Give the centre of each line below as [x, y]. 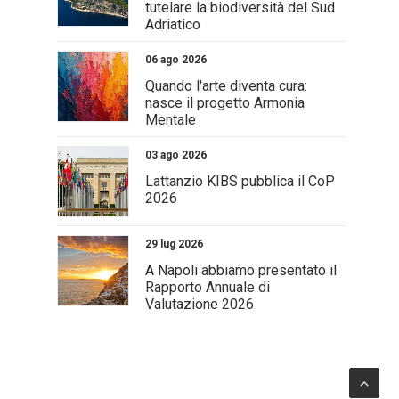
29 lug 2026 [174, 244]
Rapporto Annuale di [207, 287]
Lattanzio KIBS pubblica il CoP [240, 181]
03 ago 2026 [175, 155]
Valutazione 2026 [199, 304]
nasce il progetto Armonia [224, 103]
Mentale [170, 120]
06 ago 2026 [175, 60]
